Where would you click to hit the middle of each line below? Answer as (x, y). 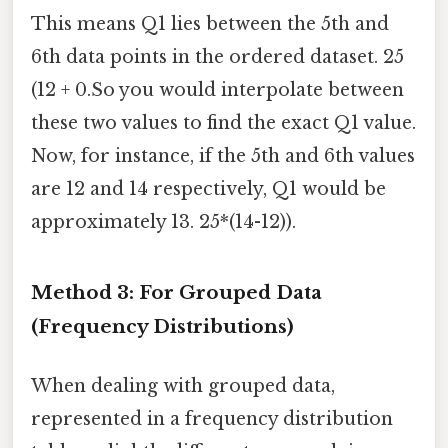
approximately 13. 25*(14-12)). (163, 221)
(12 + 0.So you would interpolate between (217, 89)
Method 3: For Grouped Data (176, 292)
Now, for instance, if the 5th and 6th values (223, 155)
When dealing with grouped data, (183, 385)
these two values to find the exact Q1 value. (223, 122)
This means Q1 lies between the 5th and (210, 23)
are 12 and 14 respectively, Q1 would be (208, 188)
